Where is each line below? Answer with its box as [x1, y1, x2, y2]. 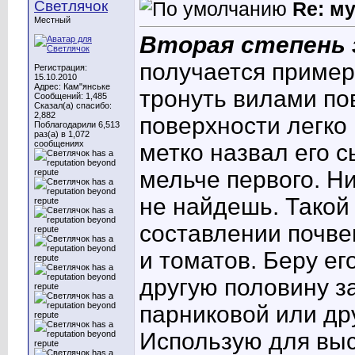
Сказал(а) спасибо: [34, 101, 112, 110]
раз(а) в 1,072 [34, 129, 90, 139]
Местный [34, 15, 71, 25]
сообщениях [34, 139, 84, 148]
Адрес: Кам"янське [34, 82, 110, 91]
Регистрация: [34, 63, 87, 72]
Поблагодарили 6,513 [34, 120, 120, 129]
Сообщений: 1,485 [34, 91, 107, 101]
